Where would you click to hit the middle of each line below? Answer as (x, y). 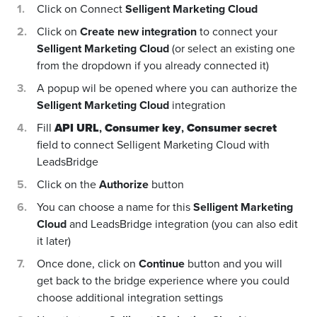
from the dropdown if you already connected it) (153, 66)
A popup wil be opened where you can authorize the (167, 88)
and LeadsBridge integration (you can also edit (182, 224)
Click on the (68, 185)
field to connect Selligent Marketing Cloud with (153, 145)
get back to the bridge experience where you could (163, 281)
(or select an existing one (232, 49)
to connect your (237, 32)
